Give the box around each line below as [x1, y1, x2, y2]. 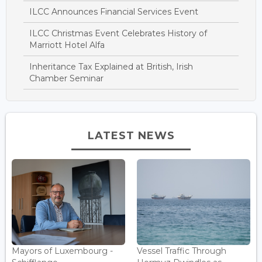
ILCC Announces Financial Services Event [29, 6, 198, 18]
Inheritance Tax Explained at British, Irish [29, 61, 193, 73]
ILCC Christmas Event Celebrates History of [29, 28, 207, 39]
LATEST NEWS [87, 129, 175, 143]
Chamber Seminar [29, 73, 104, 84]
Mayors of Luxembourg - [12, 245, 113, 256]
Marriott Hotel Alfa [29, 40, 105, 51]
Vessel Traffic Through [137, 245, 226, 256]
